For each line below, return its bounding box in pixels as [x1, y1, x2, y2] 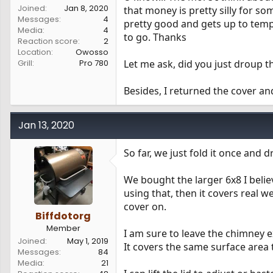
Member [46, 222, 80, 234]
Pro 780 [79, 57, 108, 69]
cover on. [124, 200, 166, 213]
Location [18, 46, 51, 58]
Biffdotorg [35, 209, 91, 223]
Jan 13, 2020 [18, 118, 74, 132]
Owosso [76, 46, 108, 58]
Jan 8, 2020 [64, 2, 108, 14]
